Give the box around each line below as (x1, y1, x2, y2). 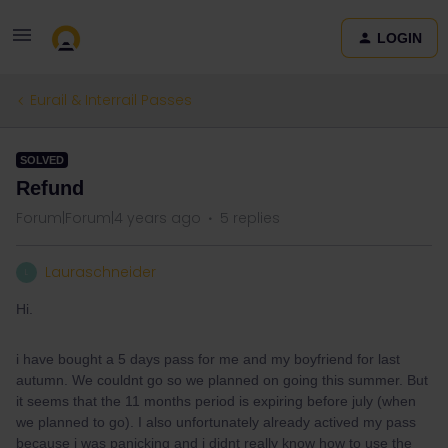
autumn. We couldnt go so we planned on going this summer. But (16, 372, 428, 388)
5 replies (220, 208, 280, 228)
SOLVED (20, 154, 64, 166)
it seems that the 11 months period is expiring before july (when (16, 393, 416, 409)
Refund (16, 177, 84, 199)
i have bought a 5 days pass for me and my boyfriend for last (16, 351, 400, 367)
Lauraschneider (45, 262, 156, 282)
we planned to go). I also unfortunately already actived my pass (16, 414, 416, 430)
